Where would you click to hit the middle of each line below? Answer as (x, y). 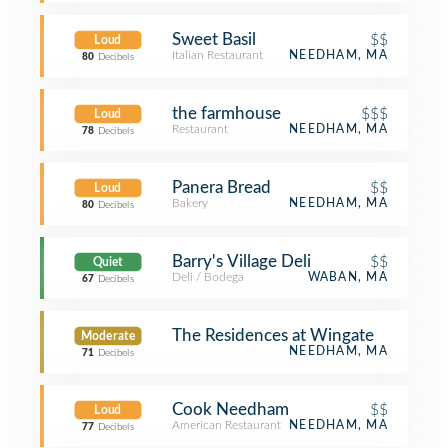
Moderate (108, 336)
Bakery (190, 203)
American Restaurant (226, 425)
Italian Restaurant (217, 55)
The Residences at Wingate (273, 335)
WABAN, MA (347, 277)
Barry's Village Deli (241, 261)
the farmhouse (226, 113)
